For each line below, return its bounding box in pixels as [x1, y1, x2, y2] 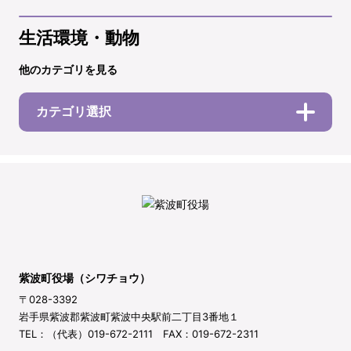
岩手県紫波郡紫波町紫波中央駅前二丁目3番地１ [19, 309, 239, 323]
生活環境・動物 [19, 27, 139, 48]
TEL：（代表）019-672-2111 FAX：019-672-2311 [19, 327, 259, 340]
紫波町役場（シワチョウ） [19, 270, 150, 284]
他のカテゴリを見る [19, 63, 118, 76]
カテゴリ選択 [36, 103, 111, 119]
